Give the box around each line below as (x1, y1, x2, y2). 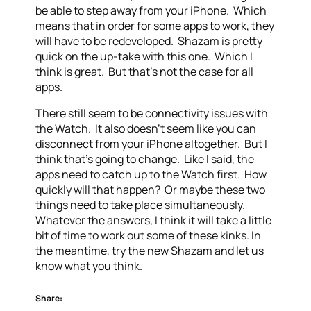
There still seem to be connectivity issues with (35, 106, 269, 121)
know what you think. (35, 258, 143, 274)
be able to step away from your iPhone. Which (35, 3, 267, 18)
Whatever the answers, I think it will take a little (35, 212, 272, 228)
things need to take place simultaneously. (35, 197, 248, 212)
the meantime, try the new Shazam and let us (35, 243, 264, 258)
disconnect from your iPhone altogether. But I (35, 136, 268, 151)
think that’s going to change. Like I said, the (35, 151, 255, 167)
